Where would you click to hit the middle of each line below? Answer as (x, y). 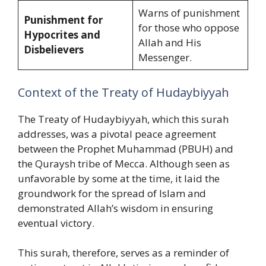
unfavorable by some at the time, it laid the (119, 178)
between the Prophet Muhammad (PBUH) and (126, 148)
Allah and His (170, 43)
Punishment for (63, 20)
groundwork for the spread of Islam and (112, 193)
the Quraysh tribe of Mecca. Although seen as (124, 163)
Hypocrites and (62, 35)
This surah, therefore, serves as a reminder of (123, 253)
